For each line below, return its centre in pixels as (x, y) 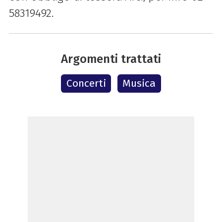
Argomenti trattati (111, 59)
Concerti (86, 83)
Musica (139, 83)
